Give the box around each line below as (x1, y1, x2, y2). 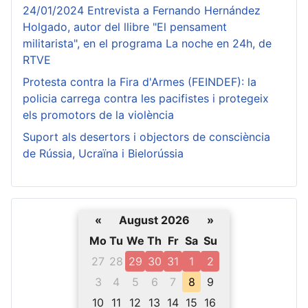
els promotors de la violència (23, 108, 174, 122)
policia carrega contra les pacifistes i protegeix (23, 91, 269, 105)
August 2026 (118, 213, 190, 227)
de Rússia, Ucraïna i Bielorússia (23, 146, 184, 160)
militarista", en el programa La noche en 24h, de (23, 36, 272, 50)
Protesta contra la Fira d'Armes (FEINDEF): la (23, 75, 256, 89)
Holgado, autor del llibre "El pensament (23, 20, 227, 34)
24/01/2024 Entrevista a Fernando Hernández (23, 3, 261, 17)
